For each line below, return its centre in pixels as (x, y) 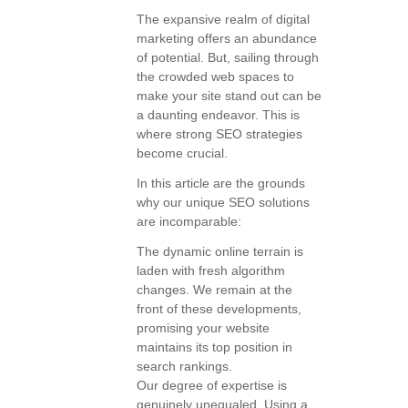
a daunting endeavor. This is (218, 115)
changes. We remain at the (214, 290)
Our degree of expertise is (212, 386)
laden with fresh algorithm (211, 271)
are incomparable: (189, 222)
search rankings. (184, 367)
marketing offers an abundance (227, 39)
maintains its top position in (214, 347)
